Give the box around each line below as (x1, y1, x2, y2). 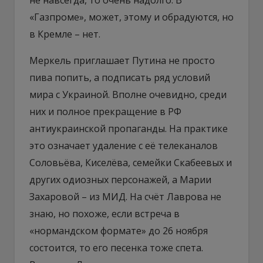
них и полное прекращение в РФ (29, 104, 181, 118)
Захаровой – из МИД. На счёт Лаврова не (29, 190, 221, 203)
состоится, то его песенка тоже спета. (29, 241, 203, 254)
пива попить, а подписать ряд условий (29, 70, 210, 84)
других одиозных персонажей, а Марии (29, 173, 211, 186)
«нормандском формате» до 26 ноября (29, 224, 208, 237)
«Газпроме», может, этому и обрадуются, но (29, 10, 234, 23)
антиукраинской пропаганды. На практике (29, 122, 228, 135)
